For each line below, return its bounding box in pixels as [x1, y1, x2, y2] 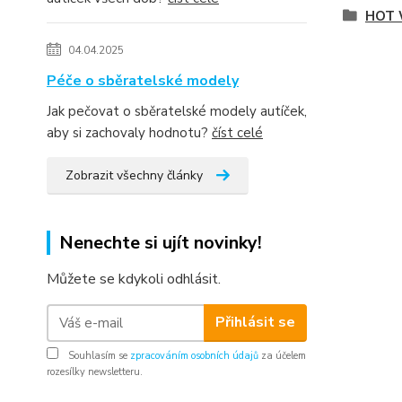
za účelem [258, 348, 306, 363]
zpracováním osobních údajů [130, 348, 258, 363]
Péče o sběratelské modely [47, 70, 239, 91]
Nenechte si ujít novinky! [59, 230, 262, 255]
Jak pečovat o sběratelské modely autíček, [47, 101, 307, 120]
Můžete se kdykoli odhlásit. [47, 268, 221, 289]
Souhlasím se [66, 348, 130, 363]
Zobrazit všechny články [66, 166, 203, 184]
